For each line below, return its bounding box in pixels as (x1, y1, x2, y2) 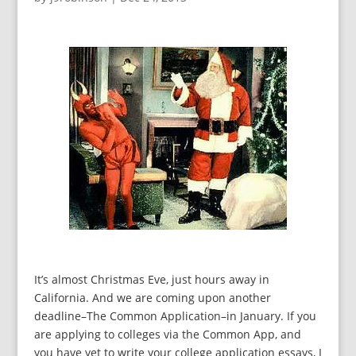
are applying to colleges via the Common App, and (33, 327, 301, 342)
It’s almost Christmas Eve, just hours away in (33, 272, 269, 288)
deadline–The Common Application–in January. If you (33, 308, 316, 324)
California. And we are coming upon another (33, 290, 271, 306)
